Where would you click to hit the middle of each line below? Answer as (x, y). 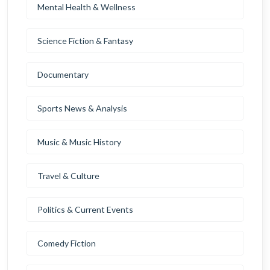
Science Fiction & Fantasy (85, 41)
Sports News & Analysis (82, 108)
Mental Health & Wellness (86, 7)
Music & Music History (79, 142)
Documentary (63, 74)
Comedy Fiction (67, 243)
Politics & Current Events (85, 209)
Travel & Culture (68, 176)
